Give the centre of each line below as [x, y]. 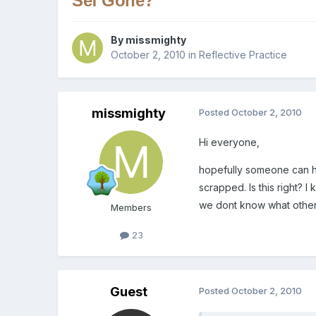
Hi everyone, [230, 142]
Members [132, 208]
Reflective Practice [243, 55]
